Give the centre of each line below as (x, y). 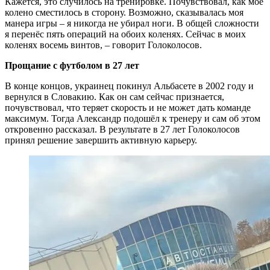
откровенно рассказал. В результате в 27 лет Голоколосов (122, 130)
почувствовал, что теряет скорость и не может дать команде (128, 108)
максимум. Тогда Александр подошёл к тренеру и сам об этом (133, 119)
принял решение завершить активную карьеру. (101, 140)
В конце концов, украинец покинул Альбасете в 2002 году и (129, 86)
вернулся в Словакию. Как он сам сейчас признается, (115, 97)
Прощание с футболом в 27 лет (72, 66)
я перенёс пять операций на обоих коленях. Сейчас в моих (125, 34)
